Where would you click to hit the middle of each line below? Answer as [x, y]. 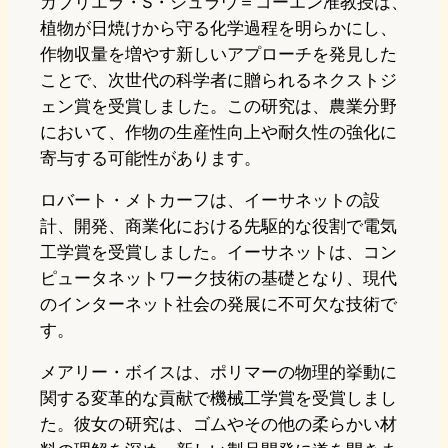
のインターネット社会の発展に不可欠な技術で [218, 304]
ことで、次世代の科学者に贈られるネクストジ [218, 80]
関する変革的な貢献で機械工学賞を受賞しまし [218, 398]
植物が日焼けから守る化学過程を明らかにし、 [218, 28]
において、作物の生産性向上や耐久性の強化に [218, 132]
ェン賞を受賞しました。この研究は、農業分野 [218, 106]
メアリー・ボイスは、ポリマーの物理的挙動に [218, 372]
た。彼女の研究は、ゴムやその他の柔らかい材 [218, 424]
